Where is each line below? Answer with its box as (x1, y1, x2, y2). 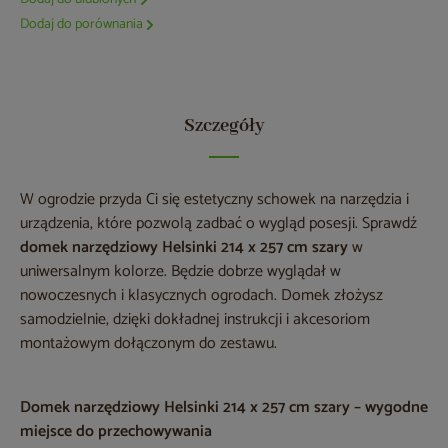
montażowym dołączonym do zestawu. (20, 330, 277, 358)
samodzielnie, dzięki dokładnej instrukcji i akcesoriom (20, 306, 370, 334)
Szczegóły (183, 114, 265, 139)
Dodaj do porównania (20, 13, 143, 37)
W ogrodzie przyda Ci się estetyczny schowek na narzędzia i (20, 186, 409, 214)
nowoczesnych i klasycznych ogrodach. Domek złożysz (20, 282, 383, 310)
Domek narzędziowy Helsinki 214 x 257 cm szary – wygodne (20, 394, 428, 422)
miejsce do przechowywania (20, 418, 212, 446)
